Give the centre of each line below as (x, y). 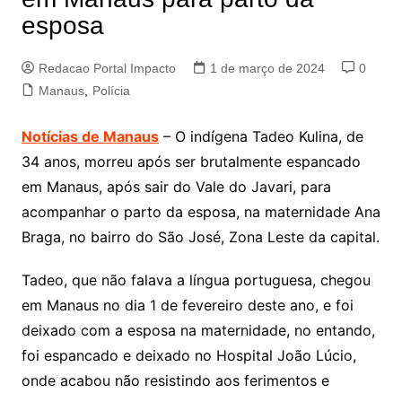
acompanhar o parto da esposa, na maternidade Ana (201, 212)
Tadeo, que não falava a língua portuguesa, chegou (196, 280)
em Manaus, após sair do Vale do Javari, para (176, 187)
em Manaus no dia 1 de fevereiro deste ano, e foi (187, 305)
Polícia (111, 91)
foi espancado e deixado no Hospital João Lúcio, (188, 355)
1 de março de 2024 (267, 68)
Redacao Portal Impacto (107, 68)
